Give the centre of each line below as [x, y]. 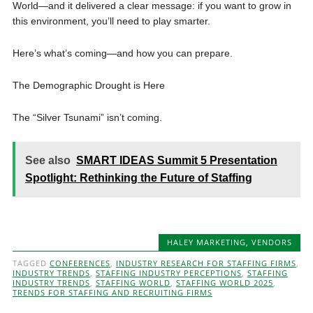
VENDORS [272, 242]
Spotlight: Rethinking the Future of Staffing [138, 178]
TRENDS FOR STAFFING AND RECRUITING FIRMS [112, 292]
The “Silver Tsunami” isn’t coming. [87, 117]
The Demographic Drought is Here [88, 85]
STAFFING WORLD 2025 [224, 283]
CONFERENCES [80, 263]
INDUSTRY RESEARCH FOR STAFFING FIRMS [206, 263]
